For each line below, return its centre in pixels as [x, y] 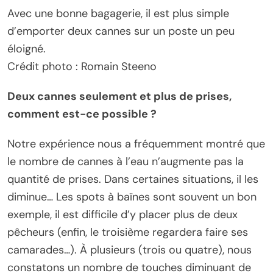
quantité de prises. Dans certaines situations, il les [133, 179]
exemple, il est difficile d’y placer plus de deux [122, 215]
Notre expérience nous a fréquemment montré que [136, 144]
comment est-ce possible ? [82, 114]
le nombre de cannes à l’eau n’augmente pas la [126, 162]
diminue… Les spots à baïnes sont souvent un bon [132, 197]
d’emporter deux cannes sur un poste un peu [121, 31]
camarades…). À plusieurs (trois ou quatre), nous [129, 250]
